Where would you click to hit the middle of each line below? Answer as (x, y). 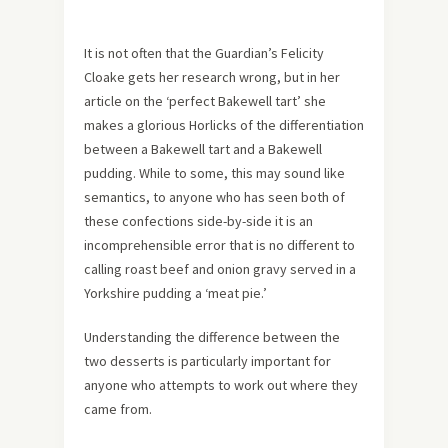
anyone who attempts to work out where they (221, 385)
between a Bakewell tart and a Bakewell (203, 149)
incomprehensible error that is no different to (219, 245)
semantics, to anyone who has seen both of (214, 197)
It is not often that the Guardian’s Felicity (204, 53)
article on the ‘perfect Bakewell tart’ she (205, 101)
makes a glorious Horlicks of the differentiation (224, 125)
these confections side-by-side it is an (198, 221)
